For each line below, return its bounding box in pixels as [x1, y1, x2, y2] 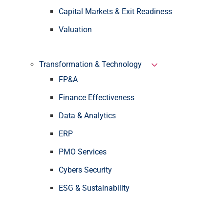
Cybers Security [59, 165, 112, 175]
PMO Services [59, 147, 107, 156]
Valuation [59, 24, 92, 34]
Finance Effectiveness [59, 92, 134, 102]
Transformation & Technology [39, 59, 142, 69]
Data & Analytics [59, 110, 116, 120]
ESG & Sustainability [59, 183, 130, 193]
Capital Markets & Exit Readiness [59, 6, 172, 16]
